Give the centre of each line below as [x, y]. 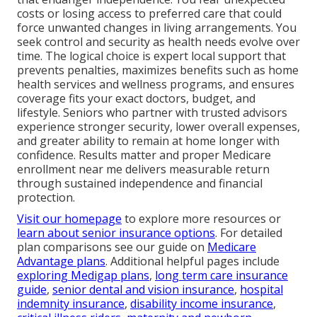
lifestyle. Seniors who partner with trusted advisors [152, 112]
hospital [261, 289]
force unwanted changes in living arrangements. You [157, 27]
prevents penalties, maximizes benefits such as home [158, 70]
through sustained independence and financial [140, 183]
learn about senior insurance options [116, 232]
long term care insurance [221, 275]
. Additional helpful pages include [192, 261]
